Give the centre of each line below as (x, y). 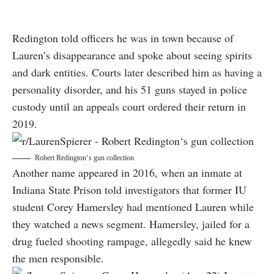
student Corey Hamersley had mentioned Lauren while (133, 207)
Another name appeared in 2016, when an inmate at (127, 173)
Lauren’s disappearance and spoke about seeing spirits (132, 55)
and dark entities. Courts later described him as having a (137, 72)
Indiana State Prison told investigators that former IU (129, 190)
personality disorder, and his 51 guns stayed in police (130, 90)
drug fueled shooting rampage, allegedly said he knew (132, 241)
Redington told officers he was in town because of (123, 38)
